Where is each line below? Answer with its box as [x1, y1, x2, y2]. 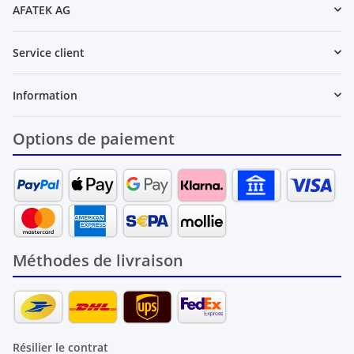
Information [13, 87, 77, 103]
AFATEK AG [13, 2, 70, 17]
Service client [13, 44, 85, 60]
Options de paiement [13, 127, 175, 149]
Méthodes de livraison [13, 249, 183, 271]
